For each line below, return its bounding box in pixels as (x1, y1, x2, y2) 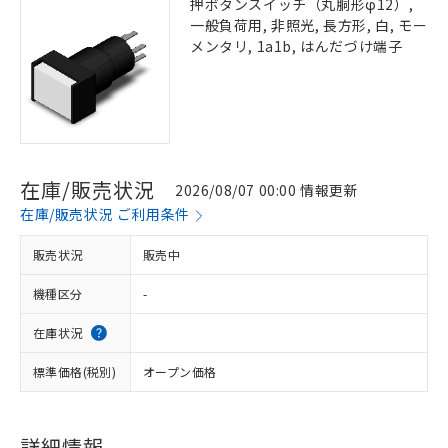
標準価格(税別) (33, 363, 117, 380)
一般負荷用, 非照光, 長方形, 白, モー (190, 15, 428, 35)
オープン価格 (143, 363, 217, 380)
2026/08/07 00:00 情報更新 (175, 179, 359, 200)
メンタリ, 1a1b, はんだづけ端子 (190, 36, 403, 56)
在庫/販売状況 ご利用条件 (20, 204, 190, 224)
